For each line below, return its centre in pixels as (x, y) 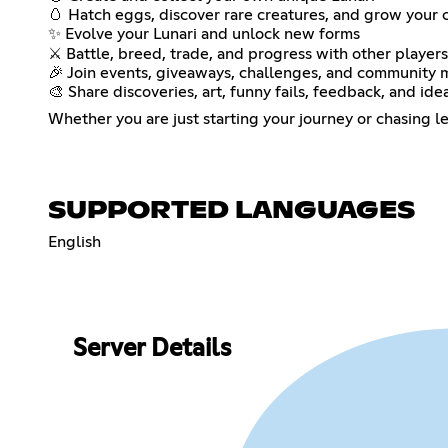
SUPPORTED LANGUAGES (231, 210)
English (74, 241)
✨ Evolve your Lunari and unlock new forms (204, 33)
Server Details (151, 349)
